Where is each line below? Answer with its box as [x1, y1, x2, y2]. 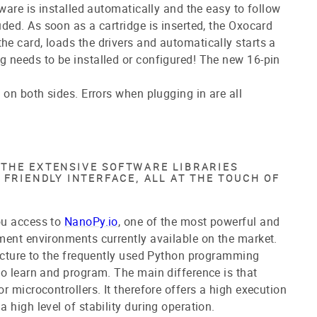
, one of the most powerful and [117, 213, 280, 229]
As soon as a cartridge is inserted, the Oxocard [28, 17, 273, 33]
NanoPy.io [64, 213, 118, 229]
